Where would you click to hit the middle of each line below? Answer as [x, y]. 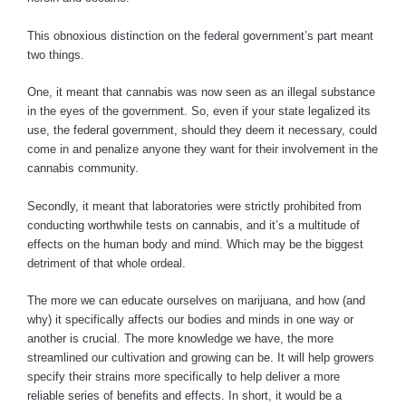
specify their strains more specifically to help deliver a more [184, 377]
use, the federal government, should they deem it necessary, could [202, 130]
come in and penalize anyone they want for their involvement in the [203, 150]
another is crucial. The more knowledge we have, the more [180, 339]
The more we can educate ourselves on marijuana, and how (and [196, 301]
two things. [58, 54]
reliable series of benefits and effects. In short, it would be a [184, 396]
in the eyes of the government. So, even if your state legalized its [199, 111]
